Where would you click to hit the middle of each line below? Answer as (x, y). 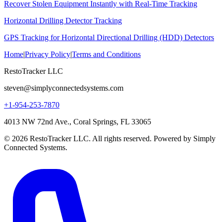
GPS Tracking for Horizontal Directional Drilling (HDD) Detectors (109, 38)
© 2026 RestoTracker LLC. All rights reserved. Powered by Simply (110, 139)
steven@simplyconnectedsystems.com (64, 88)
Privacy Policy (48, 55)
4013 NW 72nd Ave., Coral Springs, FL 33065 (78, 122)
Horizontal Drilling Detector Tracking (63, 21)
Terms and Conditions (106, 55)
